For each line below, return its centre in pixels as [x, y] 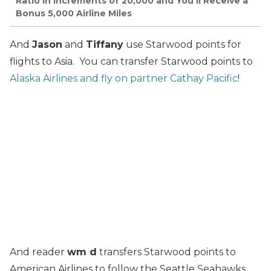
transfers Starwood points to [166, 252]
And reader [38, 252]
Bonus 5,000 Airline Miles [74, 13]
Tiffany [105, 45]
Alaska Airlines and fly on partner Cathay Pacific [124, 79]
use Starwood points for [182, 45]
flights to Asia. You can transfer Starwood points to [131, 62]
